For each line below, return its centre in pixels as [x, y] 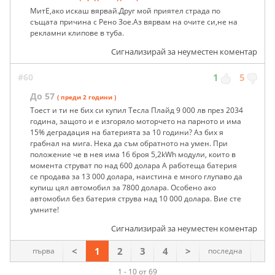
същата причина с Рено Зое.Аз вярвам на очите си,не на [134, 21]
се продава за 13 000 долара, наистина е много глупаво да [136, 176]
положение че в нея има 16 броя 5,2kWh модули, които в [133, 154]
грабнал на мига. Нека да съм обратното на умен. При [129, 143]
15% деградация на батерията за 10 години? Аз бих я [127, 132]
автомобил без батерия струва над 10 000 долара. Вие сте [136, 198]
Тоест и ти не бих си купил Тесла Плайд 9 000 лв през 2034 [137, 110]
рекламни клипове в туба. [77, 33]
